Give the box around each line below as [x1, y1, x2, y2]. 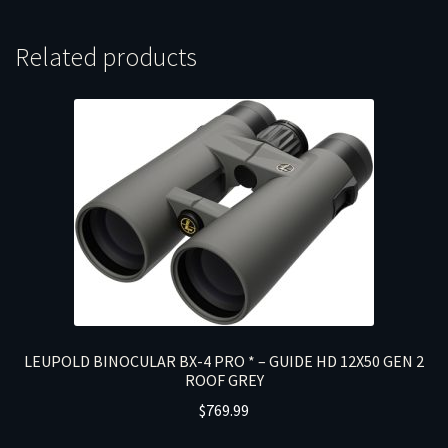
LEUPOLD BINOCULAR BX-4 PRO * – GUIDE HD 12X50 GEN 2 [24, 350, 424, 371]
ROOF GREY [184, 369, 264, 390]
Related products [15, 41, 197, 74]
